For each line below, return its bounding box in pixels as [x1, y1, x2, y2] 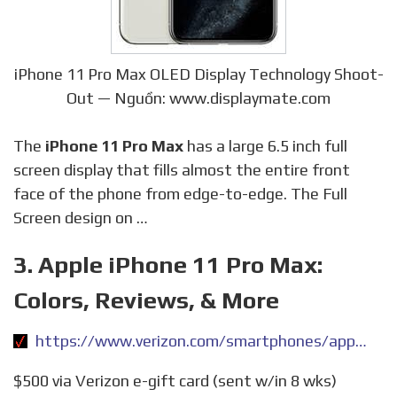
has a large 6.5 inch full [183, 136, 347, 156]
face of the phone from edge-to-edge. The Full [13, 184, 347, 204]
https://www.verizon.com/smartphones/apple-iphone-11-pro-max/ [355, 331, 367, 351]
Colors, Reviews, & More [13, 286, 279, 315]
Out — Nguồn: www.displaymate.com [66, 89, 331, 108]
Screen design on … [13, 208, 148, 228]
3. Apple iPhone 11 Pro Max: [13, 251, 323, 279]
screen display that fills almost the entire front [13, 160, 350, 180]
